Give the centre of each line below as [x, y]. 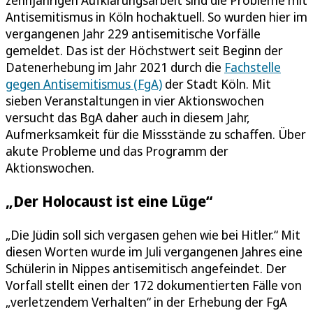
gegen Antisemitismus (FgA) [84, 84]
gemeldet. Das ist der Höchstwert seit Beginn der [144, 51]
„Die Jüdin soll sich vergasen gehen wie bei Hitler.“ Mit [153, 234]
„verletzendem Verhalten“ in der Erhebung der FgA [146, 301]
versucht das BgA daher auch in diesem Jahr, [128, 118]
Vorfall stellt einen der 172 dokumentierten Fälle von [154, 285]
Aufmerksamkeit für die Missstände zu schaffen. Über [156, 134]
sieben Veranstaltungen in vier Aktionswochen [135, 101]
